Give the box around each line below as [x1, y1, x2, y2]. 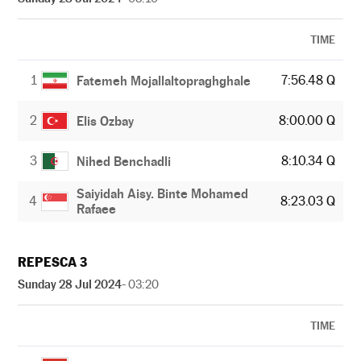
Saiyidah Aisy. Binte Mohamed [77, 186, 248, 201]
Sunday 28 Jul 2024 [18, 277, 122, 291]
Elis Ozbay [77, 113, 134, 129]
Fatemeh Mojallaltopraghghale [77, 73, 251, 89]
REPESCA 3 [18, 255, 87, 270]
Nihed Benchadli [77, 153, 171, 169]
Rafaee [77, 201, 116, 217]
